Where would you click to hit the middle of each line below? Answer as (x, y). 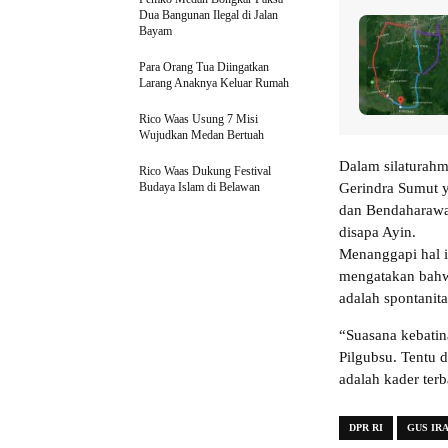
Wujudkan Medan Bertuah (201, 135)
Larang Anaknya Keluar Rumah (214, 83)
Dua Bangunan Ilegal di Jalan (208, 15)
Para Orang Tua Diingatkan (204, 67)
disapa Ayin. (377, 232)
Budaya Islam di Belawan (199, 187)
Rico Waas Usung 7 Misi (198, 119)
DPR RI (366, 428)
